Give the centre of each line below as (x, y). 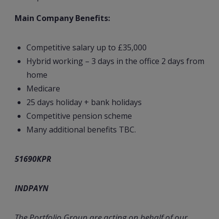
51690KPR (33, 159)
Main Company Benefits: (62, 18)
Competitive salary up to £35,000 (87, 47)
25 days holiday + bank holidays (84, 102)
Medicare (43, 88)
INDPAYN (32, 188)
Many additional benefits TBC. (81, 129)
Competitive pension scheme (79, 116)
